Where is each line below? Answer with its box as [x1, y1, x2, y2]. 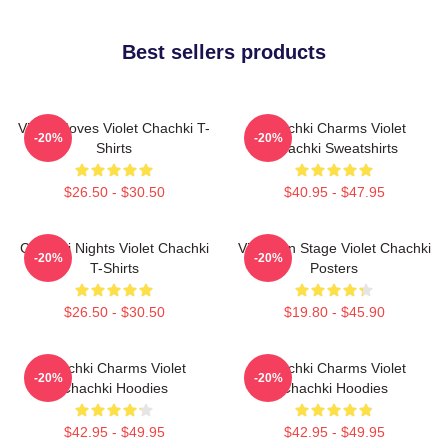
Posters [310, 259, 358, 276]
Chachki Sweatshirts [270, 139, 398, 156]
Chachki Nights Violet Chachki [19, 239, 209, 256]
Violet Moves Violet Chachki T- [18, 119, 210, 136]
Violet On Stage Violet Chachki [237, 239, 431, 256]
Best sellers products [122, 40, 326, 63]
